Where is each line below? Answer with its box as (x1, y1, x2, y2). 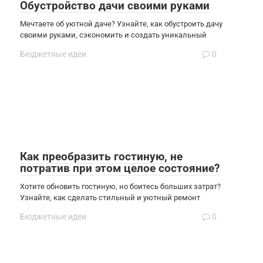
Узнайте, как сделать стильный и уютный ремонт (20, 193, 200, 202)
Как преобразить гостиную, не (20, 149, 183, 163)
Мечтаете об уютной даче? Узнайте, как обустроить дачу (20, 19, 222, 28)
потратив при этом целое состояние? (20, 161, 220, 175)
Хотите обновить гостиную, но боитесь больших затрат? (20, 181, 221, 191)
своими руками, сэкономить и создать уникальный (20, 30, 207, 39)
